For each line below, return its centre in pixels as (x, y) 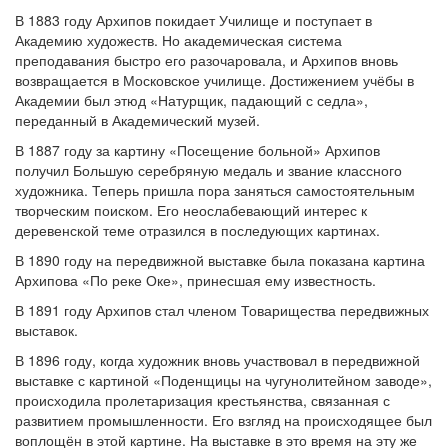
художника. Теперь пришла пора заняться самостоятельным (215, 190)
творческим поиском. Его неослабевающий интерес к (191, 210)
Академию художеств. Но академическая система (178, 40)
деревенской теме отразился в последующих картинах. (197, 230)
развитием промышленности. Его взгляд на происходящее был (223, 420)
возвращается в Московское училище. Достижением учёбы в (214, 80)
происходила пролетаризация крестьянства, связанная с (202, 400)
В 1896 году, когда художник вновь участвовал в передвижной (217, 360)
